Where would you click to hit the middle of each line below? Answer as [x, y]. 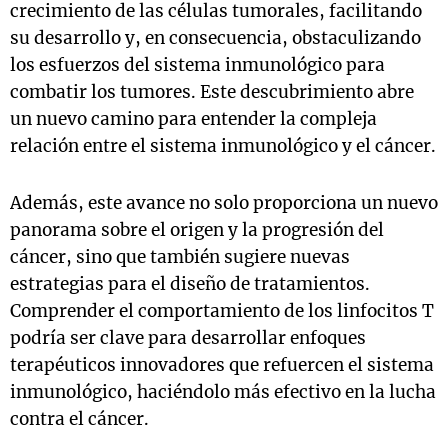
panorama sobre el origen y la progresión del [197, 230]
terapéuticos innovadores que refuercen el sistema [222, 365]
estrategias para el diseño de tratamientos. [190, 284]
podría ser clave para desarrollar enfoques [188, 338]
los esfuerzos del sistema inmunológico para [197, 65]
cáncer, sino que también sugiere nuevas [180, 257]
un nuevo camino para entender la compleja [193, 119]
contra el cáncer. [79, 419]
